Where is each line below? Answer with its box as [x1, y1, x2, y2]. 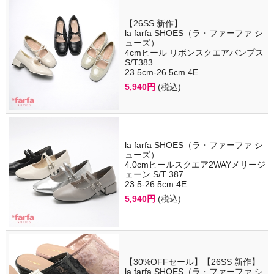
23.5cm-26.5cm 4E [124, 67, 198, 78]
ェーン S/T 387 [124, 169, 183, 180]
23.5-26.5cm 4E [124, 179, 187, 190]
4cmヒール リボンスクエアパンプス [124, 48, 264, 58]
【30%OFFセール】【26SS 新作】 [124, 257, 260, 267]
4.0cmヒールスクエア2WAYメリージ [124, 160, 265, 170]
